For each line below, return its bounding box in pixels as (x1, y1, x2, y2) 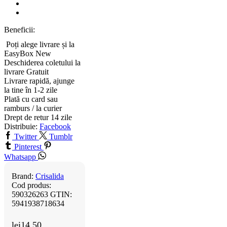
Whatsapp (4, 153, 36, 162)
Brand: (12, 172, 35, 181)
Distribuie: (4, 122, 37, 131)
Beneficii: (4, 25, 35, 34)
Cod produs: (12, 181, 51, 190)
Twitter (14, 132, 37, 141)
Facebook (40, 122, 71, 131)
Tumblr (49, 132, 72, 141)
